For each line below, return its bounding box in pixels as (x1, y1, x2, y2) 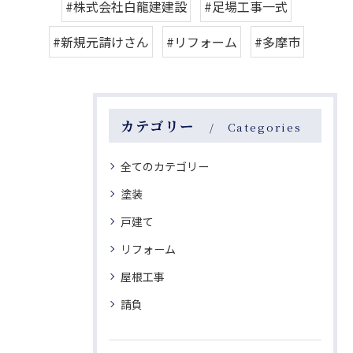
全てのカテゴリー (121, 158, 209, 175)
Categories (227, 119, 302, 136)
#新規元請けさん (53, 32, 149, 52)
